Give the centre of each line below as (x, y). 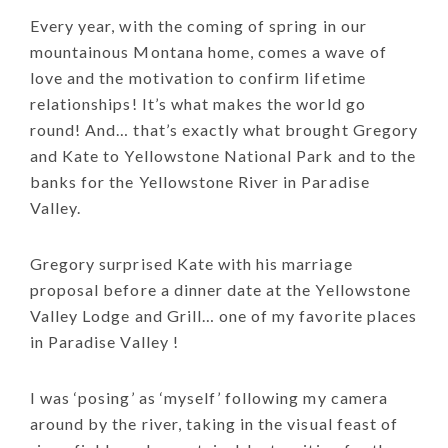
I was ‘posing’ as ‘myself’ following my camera (209, 397)
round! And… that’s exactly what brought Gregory (224, 129)
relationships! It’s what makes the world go (198, 103)
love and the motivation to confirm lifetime (198, 77)
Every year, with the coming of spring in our (198, 25)
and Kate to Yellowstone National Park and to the (223, 155)
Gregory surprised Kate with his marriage (191, 263)
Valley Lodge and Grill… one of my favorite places (223, 315)
